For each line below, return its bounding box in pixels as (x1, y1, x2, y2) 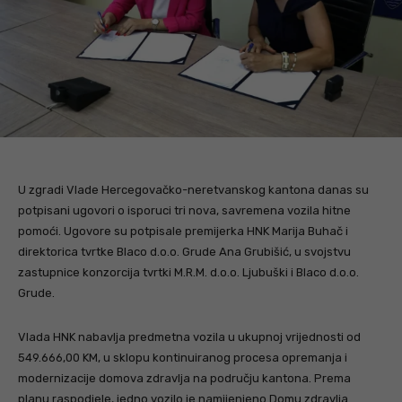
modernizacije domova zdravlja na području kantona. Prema (18, 371, 351, 386)
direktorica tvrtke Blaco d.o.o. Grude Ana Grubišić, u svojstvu (18, 245, 351, 259)
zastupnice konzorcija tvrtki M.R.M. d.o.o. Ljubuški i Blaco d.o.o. (18, 266, 359, 280)
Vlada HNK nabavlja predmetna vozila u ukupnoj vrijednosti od (18, 330, 361, 345)
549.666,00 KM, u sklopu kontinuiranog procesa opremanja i (18, 351, 347, 365)
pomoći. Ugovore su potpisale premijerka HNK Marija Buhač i (18, 224, 348, 239)
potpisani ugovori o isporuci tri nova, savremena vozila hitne (18, 204, 351, 218)
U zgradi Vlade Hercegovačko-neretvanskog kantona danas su (18, 183, 369, 197)
